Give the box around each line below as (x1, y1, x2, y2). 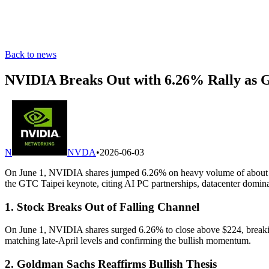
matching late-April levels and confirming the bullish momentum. (5, 235, 251, 246)
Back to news (5, 49, 56, 59)
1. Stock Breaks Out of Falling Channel (5, 200, 199, 213)
